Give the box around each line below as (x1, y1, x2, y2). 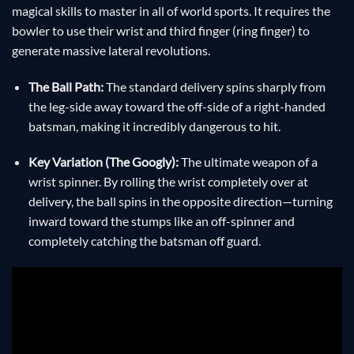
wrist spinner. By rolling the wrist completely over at (28, 174, 308, 190)
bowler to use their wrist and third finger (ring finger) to (12, 22, 310, 38)
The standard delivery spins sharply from (103, 78, 326, 94)
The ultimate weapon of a (178, 154, 318, 170)
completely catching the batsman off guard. (28, 233, 261, 249)
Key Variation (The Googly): (28, 154, 179, 170)
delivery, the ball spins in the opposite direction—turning (28, 194, 333, 209)
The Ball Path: (28, 78, 104, 94)
